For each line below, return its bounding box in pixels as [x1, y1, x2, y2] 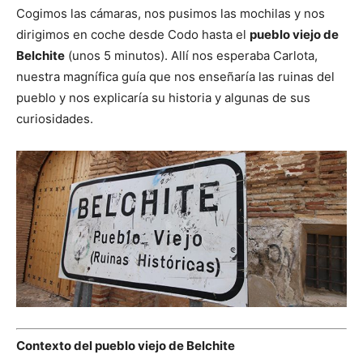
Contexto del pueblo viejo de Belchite [16, 338, 235, 354]
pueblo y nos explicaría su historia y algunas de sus [16, 90, 310, 106]
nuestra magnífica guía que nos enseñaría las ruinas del [16, 69, 335, 85]
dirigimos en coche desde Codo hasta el [16, 27, 250, 43]
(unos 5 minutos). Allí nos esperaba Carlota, [65, 48, 318, 64]
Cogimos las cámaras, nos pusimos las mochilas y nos [16, 6, 325, 22]
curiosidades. [16, 111, 93, 127]
